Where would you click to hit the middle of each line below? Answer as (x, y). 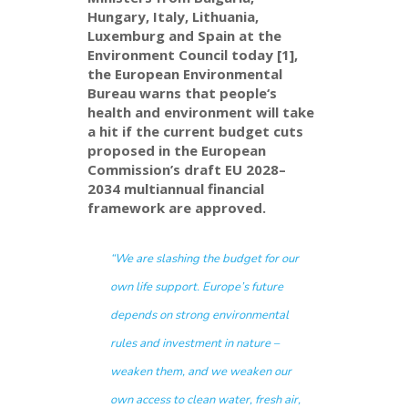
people (244, 93)
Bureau (112, 93)
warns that (178, 93)
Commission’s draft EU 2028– (187, 170)
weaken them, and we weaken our (201, 372)
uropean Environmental (203, 74)
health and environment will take (201, 112)
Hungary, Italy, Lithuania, (173, 17)
